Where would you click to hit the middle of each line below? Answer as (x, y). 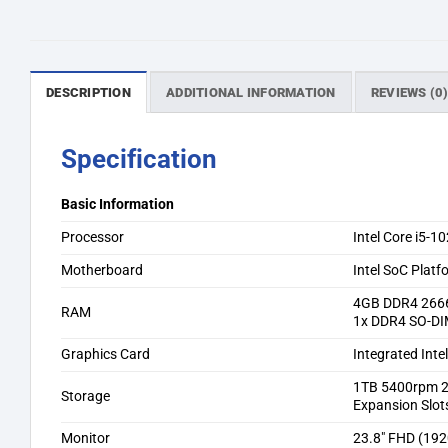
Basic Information (117, 204)
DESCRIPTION (88, 92)
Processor (92, 237)
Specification (139, 158)
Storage (85, 396)
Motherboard (102, 270)
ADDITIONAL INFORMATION (251, 92)
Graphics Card (105, 354)
